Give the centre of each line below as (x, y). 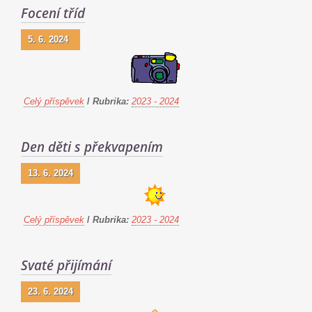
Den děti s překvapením (92, 147)
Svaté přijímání (66, 265)
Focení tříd (53, 13)
